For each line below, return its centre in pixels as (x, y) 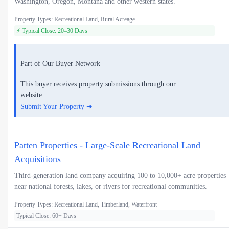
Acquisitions (38, 159)
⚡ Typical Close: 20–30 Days (52, 31)
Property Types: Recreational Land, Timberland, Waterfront (86, 204)
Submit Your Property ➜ (56, 106)
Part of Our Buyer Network (60, 64)
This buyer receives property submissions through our (98, 84)
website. (32, 95)
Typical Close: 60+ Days (46, 215)
